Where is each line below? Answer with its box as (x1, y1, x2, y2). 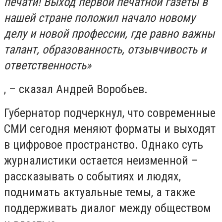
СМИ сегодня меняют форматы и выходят (4, 122, 216, 136)
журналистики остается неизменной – (4, 154, 198, 167)
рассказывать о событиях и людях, (4, 169, 181, 183)
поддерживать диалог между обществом (4, 201, 211, 215)
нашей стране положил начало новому (4, 11, 195, 25)
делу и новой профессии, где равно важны (4, 27, 215, 41)
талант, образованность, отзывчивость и (4, 43, 206, 56)
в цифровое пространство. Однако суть (4, 138, 203, 152)
